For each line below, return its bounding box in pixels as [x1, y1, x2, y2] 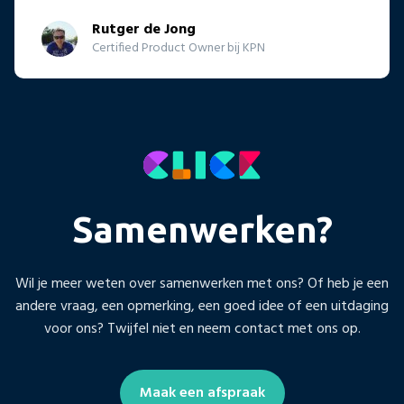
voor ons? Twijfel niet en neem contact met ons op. [43, 317, 361, 342]
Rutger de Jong [92, 18, 196, 42]
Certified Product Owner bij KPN [92, 38, 265, 60]
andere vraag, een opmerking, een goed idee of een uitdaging [15, 295, 389, 319]
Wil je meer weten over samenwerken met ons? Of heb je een [15, 272, 389, 297]
